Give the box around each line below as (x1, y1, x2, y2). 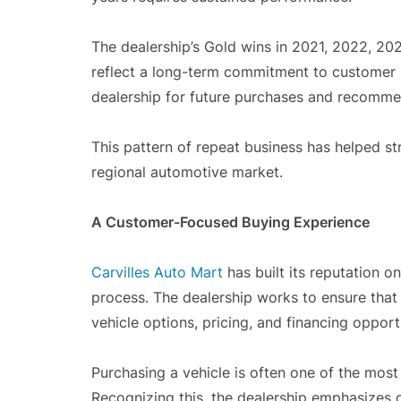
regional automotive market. (91, 163, 283, 181)
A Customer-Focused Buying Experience (91, 213, 370, 231)
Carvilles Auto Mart (91, 263, 223, 281)
